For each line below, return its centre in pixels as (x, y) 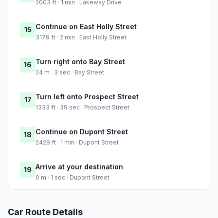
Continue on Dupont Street (82, 132)
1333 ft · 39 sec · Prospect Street (82, 108)
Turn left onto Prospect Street (87, 97)
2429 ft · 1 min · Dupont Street (77, 143)
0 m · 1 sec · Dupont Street (73, 178)
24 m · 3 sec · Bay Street (70, 73)
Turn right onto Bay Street (80, 62)
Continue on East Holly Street (86, 27)
